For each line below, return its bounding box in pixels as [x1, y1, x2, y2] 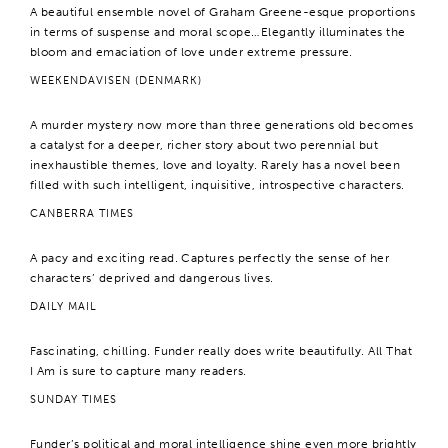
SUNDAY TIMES [30, 393, 117, 406]
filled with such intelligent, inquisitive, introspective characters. [30, 178, 405, 192]
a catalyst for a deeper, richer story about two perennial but [30, 138, 379, 152]
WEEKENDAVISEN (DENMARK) [30, 74, 202, 87]
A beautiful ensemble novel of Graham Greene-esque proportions [30, 5, 416, 19]
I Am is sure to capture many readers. [30, 364, 247, 378]
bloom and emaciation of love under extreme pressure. [30, 45, 353, 59]
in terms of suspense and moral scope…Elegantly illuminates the [30, 25, 406, 39]
